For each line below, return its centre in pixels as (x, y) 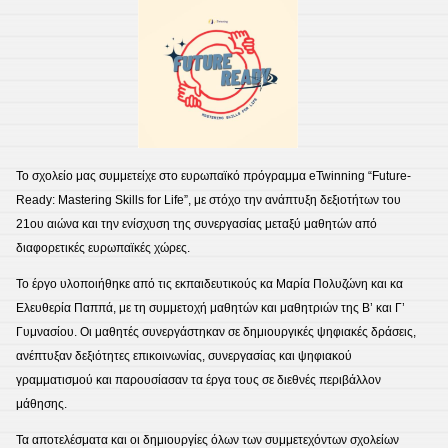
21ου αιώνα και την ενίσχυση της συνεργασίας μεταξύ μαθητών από (196, 224)
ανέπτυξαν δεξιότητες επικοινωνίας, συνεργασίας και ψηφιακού (184, 356)
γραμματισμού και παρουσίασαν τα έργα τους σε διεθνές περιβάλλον (198, 380)
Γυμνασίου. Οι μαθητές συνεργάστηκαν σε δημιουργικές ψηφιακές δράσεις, (216, 332)
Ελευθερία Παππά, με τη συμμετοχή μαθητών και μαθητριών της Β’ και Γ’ (210, 308)
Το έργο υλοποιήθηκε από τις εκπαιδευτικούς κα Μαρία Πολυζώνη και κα (209, 284)
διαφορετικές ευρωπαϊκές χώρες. (103, 248)
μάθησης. (41, 404)
